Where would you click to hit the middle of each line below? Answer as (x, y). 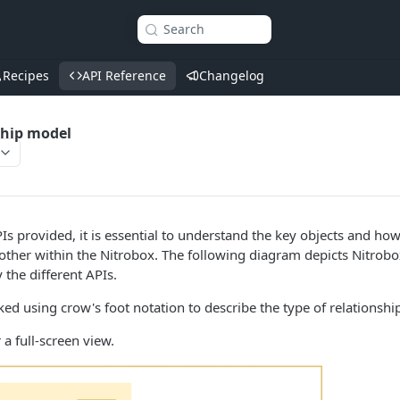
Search (184, 29)
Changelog (232, 75)
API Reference (124, 75)
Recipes (26, 75)
